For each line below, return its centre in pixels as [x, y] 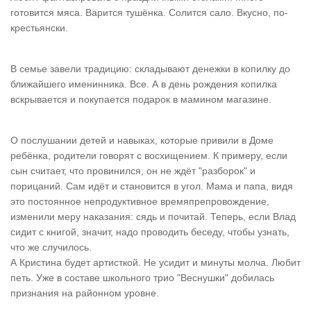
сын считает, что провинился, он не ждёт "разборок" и [133, 171]
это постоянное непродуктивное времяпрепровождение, [140, 201]
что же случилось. [51, 247]
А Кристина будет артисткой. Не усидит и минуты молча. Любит [155, 262]
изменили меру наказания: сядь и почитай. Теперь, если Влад [153, 217]
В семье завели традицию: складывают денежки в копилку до [150, 69]
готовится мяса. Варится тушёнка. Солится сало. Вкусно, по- [149, 12]
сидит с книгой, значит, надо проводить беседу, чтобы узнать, [150, 232]
